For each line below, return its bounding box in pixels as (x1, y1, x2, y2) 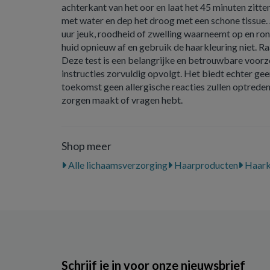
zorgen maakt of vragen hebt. (61, 94, 183, 105)
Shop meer (61, 139, 111, 152)
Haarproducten (172, 159, 238, 171)
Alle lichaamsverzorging (66, 159, 168, 171)
